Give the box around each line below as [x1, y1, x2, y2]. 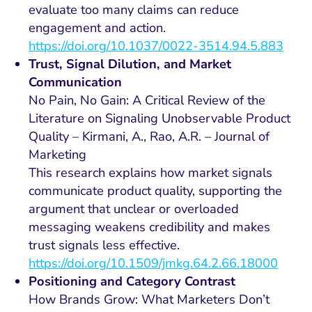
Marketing [29, 146, 87, 164]
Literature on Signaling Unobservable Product [29, 110, 291, 127]
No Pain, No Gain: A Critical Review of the [29, 92, 266, 109]
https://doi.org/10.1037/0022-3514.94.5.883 [29, 38, 284, 55]
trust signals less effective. [29, 237, 180, 254]
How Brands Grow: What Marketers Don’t [29, 291, 270, 309]
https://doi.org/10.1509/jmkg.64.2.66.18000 [29, 255, 279, 272]
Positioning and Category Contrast [29, 273, 236, 290]
